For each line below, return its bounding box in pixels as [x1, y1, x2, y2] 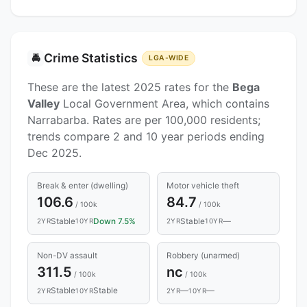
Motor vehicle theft [166, 181, 239, 191]
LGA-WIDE [149, 53, 189, 62]
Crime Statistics [44, 50, 138, 65]
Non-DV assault [36, 250, 97, 260]
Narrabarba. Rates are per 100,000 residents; [27, 112, 260, 127]
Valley [27, 96, 60, 110]
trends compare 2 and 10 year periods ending [27, 129, 265, 143]
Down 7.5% [93, 216, 136, 226]
